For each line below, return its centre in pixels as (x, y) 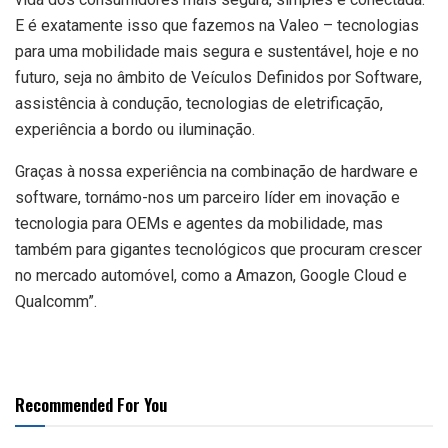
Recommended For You (91, 404)
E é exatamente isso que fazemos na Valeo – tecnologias (217, 25)
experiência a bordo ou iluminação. (135, 129)
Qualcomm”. (56, 301)
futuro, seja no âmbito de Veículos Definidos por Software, (218, 77)
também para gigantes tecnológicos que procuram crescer (218, 249)
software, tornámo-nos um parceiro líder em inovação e (207, 197)
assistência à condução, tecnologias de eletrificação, (199, 103)
